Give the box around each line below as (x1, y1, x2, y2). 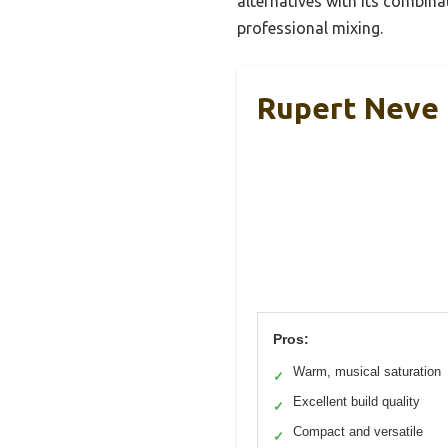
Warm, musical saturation (293, 364, 441, 380)
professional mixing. (237, 19, 383, 38)
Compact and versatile (293, 424, 423, 440)
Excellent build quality (293, 394, 420, 410)
